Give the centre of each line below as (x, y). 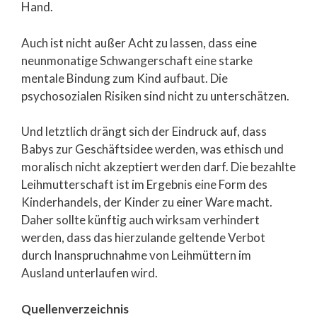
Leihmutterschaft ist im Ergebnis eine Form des (144, 185)
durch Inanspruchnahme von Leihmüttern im (136, 255)
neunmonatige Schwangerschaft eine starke (137, 60)
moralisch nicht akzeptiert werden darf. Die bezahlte (158, 167)
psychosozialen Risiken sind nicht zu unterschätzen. (155, 96)
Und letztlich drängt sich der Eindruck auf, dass (144, 132)
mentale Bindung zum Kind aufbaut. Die (125, 78)
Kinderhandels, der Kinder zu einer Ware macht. (147, 202)
